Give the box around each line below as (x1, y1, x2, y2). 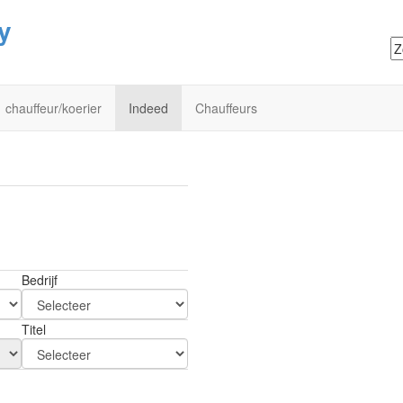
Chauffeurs (195, 99, 257, 117)
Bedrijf (22, 271, 58, 289)
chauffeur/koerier (5, 99, 102, 117)
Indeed (129, 99, 168, 117)
